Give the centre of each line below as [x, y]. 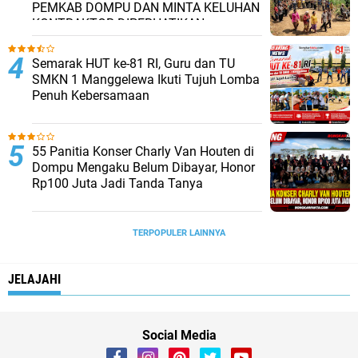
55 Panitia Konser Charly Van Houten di [143, 151]
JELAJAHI [34, 279]
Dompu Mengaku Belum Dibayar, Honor [143, 167]
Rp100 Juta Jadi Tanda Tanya [117, 183]
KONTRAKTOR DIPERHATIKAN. [120, 24]
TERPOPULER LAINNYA [179, 233]
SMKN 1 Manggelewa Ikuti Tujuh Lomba [146, 80]
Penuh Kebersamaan [91, 95]
